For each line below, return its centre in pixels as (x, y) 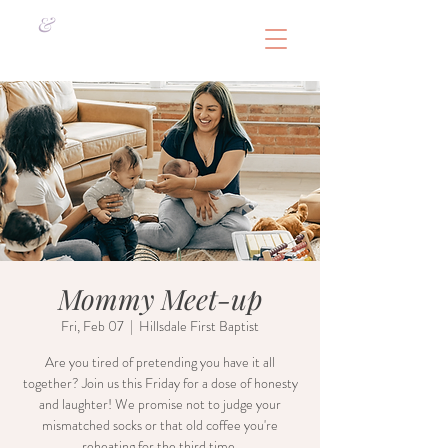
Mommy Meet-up (160, 298)
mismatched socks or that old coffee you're (160, 425)
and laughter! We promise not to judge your (160, 404)
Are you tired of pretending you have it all (160, 362)
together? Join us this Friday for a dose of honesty (160, 383)
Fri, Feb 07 (92, 326)
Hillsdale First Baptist (199, 326)
